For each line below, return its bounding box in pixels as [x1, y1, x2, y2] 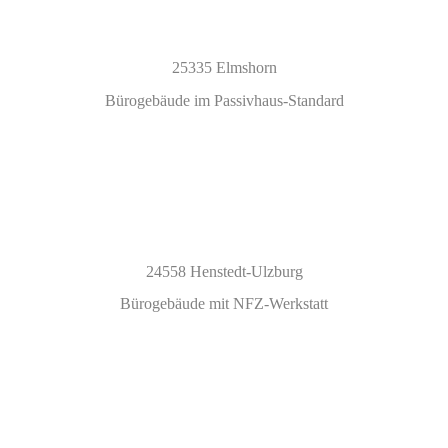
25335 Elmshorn [171, 58, 277, 76]
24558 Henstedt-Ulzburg [145, 262, 303, 280]
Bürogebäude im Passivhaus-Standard [104, 91, 344, 109]
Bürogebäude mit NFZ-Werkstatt [120, 294, 328, 312]
